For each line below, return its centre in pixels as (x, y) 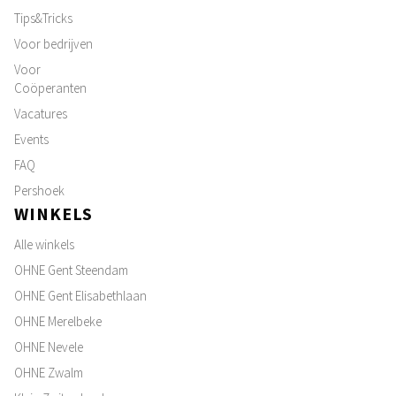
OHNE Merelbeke (58, 321)
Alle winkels (44, 244)
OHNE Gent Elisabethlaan (80, 295)
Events (31, 139)
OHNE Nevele (49, 346)
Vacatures (41, 113)
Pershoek (39, 190)
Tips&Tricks (43, 18)
